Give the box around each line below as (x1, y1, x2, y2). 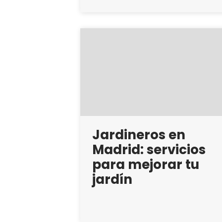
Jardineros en (92, 125, 185, 144)
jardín (92, 170, 132, 188)
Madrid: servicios (92, 140, 206, 159)
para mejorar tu (92, 155, 199, 173)
